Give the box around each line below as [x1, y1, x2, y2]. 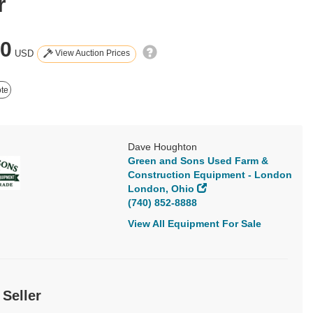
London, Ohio [128, 183, 194, 195]
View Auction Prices [53, 48, 130, 58]
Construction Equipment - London [128, 169, 292, 181]
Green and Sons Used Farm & [128, 155, 268, 167]
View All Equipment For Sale [128, 218, 261, 230]
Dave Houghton [128, 141, 197, 153]
